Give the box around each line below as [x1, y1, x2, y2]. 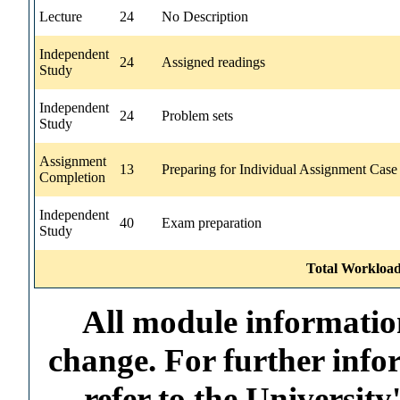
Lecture [39, 8, 82, 24]
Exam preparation [162, 214, 262, 230]
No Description [162, 8, 248, 24]
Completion [39, 169, 105, 185]
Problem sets [162, 107, 233, 123]
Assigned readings [162, 54, 265, 70]
